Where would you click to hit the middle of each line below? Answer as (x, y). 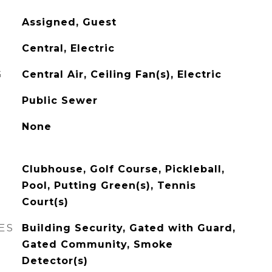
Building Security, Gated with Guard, (128, 228)
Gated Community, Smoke (97, 244)
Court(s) (45, 202)
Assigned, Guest (69, 22)
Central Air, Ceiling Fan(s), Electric (121, 74)
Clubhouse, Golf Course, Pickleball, (123, 169)
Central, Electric (68, 48)
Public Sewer (59, 100)
